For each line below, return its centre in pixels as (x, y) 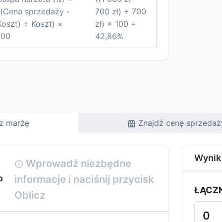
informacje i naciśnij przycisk (84, 179)
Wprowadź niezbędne (78, 163)
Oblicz (30, 195)
